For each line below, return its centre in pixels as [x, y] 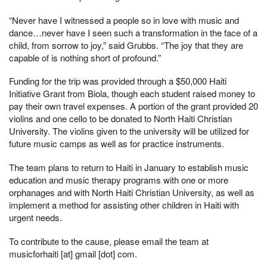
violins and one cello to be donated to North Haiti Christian [120, 119]
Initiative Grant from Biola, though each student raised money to [132, 94]
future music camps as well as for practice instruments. [117, 144]
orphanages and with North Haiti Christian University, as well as [132, 192]
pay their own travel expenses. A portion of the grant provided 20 [133, 106]
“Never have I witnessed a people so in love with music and [124, 20]
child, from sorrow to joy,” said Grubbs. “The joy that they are [126, 45]
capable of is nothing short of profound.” [85, 57]
